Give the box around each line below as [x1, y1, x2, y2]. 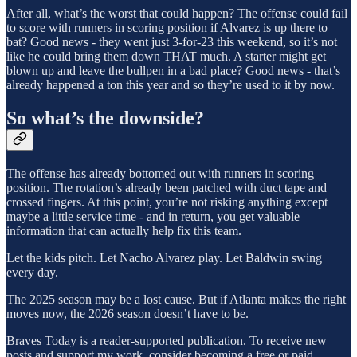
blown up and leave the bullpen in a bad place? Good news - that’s [6, 63, 340, 77]
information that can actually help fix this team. [6, 224, 241, 238]
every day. [6, 265, 58, 280]
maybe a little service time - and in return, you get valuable [6, 210, 300, 224]
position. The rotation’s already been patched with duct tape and [6, 181, 327, 195]
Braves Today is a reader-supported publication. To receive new [6, 334, 327, 348]
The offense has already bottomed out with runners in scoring [6, 167, 314, 181]
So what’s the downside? [6, 108, 204, 129]
